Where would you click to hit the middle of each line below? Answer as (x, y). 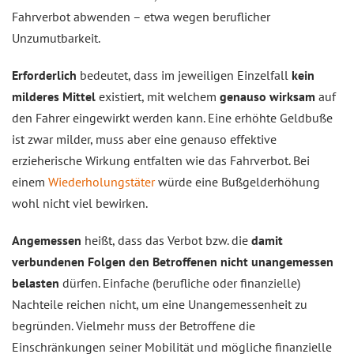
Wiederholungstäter (102, 182)
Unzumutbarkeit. (56, 38)
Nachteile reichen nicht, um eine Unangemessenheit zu (160, 304)
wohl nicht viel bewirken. (80, 203)
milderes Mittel (54, 96)
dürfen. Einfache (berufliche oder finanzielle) (180, 283)
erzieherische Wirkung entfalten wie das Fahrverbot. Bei (161, 160)
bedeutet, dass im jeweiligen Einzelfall (184, 75)
